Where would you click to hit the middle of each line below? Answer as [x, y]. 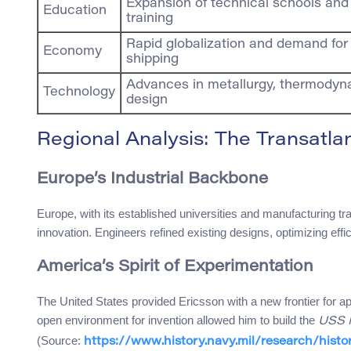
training [150, 19]
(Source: [60, 341]
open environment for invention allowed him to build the [177, 320]
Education [75, 11]
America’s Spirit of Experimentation [175, 268]
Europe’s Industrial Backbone [152, 180]
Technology [79, 93]
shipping [152, 60]
